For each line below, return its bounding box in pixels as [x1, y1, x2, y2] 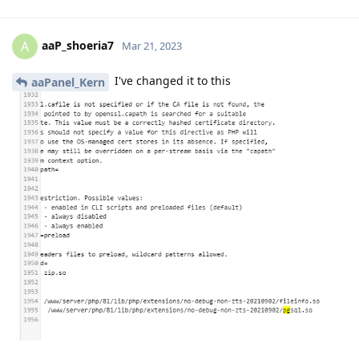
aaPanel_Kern [31, 74, 105, 90]
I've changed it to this [111, 73, 231, 89]
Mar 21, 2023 [122, 38, 182, 53]
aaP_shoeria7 [42, 37, 114, 53]
